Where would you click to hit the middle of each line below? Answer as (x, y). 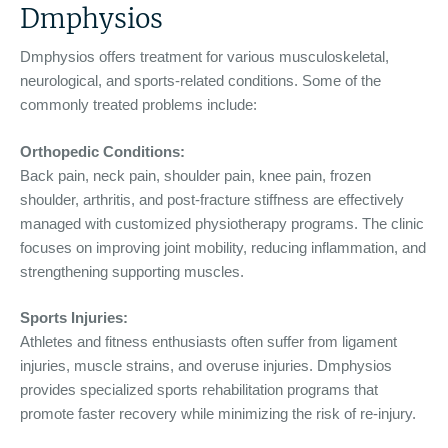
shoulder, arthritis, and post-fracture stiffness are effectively (212, 199)
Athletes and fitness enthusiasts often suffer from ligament (208, 342)
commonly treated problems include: (138, 105)
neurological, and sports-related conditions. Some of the (200, 81)
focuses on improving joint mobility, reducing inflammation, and (223, 247)
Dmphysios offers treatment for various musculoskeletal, (204, 57)
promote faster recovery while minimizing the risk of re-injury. (218, 414)
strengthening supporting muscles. (132, 271)
